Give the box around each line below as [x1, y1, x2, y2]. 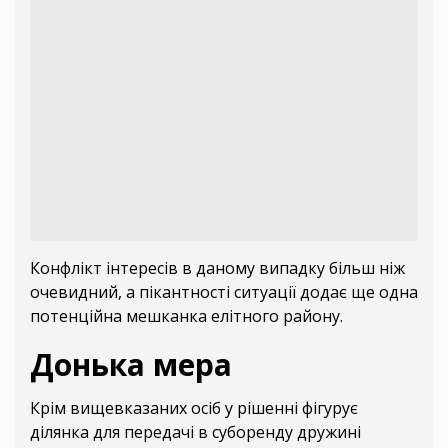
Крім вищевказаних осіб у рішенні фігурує [30, 397, 358, 420]
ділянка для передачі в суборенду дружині [30, 421, 361, 444]
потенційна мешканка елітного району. [30, 305, 343, 328]
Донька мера [30, 344, 232, 386]
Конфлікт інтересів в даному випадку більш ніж [30, 257, 405, 280]
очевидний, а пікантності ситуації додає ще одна [30, 281, 418, 304]
